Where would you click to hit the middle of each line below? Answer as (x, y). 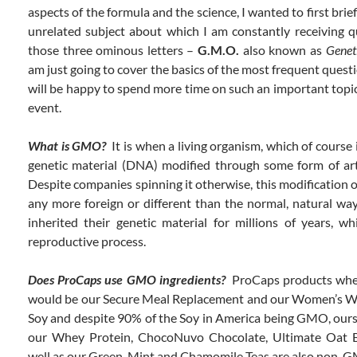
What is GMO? (67, 146)
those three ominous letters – (113, 50)
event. (45, 108)
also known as (282, 50)
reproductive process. (87, 241)
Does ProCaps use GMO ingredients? (127, 280)
